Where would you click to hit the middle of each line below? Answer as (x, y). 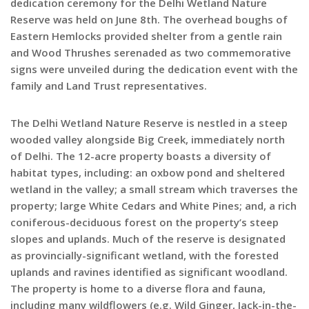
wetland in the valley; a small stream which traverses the (154, 189)
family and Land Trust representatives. (109, 86)
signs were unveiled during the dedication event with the (154, 69)
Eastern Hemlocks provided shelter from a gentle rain (146, 36)
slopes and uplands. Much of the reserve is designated (148, 239)
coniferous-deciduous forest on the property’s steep (144, 222)
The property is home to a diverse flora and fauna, (138, 288)
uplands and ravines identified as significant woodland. (149, 272)
